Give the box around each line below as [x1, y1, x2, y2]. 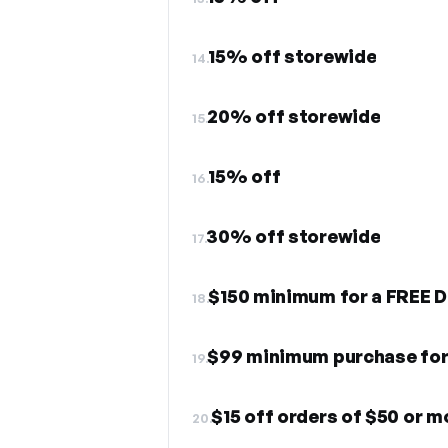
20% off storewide [207, 105, 381, 127]
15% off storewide [208, 45, 377, 67]
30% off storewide [206, 225, 381, 247]
